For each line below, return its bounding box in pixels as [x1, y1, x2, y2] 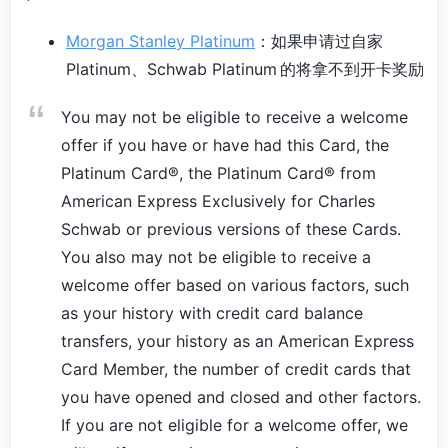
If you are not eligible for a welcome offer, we [61, 415, 408, 435]
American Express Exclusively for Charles [61, 191, 375, 211]
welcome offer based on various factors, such [61, 275, 409, 295]
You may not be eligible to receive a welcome [61, 107, 408, 127]
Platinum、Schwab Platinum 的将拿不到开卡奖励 [66, 59, 424, 79]
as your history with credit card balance [61, 303, 363, 323]
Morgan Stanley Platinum [66, 31, 255, 51]
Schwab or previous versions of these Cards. [61, 219, 401, 239]
